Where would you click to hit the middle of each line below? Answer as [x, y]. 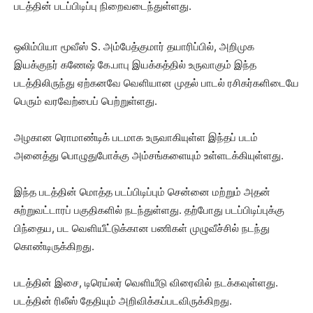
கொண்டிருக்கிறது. [54, 246]
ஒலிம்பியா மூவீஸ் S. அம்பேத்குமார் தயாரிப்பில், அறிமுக [134, 46]
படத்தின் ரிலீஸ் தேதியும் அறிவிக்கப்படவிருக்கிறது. [123, 301]
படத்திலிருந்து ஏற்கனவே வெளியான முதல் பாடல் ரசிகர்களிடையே [156, 83]
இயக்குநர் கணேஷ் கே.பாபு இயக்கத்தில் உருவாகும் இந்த [135, 65]
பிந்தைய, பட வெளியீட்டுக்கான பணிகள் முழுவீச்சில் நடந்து [142, 228]
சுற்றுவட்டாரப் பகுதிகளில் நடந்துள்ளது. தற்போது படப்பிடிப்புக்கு [149, 210]
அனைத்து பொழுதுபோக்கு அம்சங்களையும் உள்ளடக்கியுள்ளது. [149, 155]
